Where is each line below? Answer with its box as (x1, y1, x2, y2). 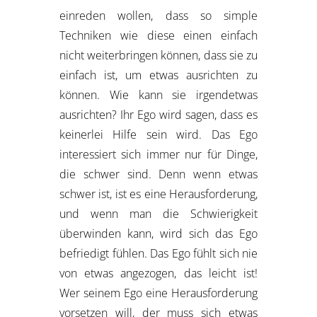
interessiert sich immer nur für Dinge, (59, 146, 258, 162)
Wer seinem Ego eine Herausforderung (59, 285, 258, 301)
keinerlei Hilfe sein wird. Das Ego (59, 127, 258, 142)
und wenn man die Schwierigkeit (59, 206, 258, 221)
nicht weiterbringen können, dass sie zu (59, 47, 258, 63)
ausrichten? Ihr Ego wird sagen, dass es (59, 107, 258, 122)
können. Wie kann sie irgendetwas (59, 87, 258, 103)
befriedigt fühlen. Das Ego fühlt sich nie (59, 246, 258, 261)
